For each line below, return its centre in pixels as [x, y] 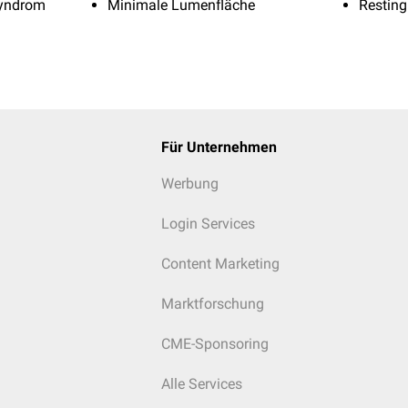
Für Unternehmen [219, 147]
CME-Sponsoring [214, 344]
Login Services [208, 224]
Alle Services [201, 384]
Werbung [189, 184]
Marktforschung [212, 304]
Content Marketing [220, 264]
